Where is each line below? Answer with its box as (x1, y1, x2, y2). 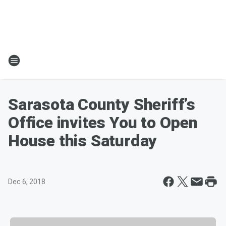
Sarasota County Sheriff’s (8, 95, 195, 114)
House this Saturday (8, 131, 157, 150)
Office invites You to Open (8, 113, 198, 132)
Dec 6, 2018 (8, 178, 45, 186)
